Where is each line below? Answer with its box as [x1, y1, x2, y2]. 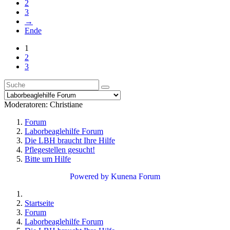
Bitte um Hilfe [25, 155, 71, 164]
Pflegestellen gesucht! [25, 145, 95, 155]
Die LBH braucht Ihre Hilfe [25, 136, 115, 145]
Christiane [50, 100, 83, 109]
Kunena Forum [111, 172, 160, 181]
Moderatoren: [4, 100, 50, 109]
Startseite [25, 199, 54, 208]
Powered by [70, 172, 109, 181]
